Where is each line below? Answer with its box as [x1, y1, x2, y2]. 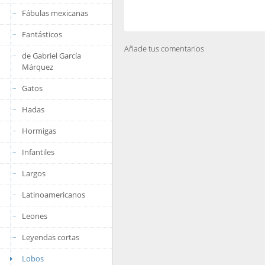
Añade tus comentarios [124, 43, 204, 54]
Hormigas [22, 125, 56, 136]
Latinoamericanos [22, 189, 85, 200]
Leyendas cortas [22, 232, 79, 243]
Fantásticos [22, 29, 62, 40]
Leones [22, 211, 47, 221]
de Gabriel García [22, 50, 81, 61]
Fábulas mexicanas [22, 8, 88, 18]
